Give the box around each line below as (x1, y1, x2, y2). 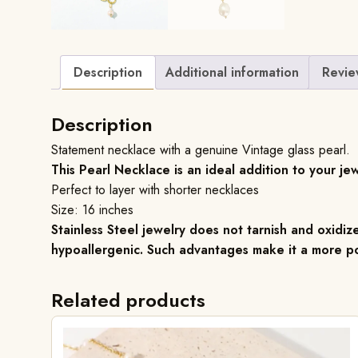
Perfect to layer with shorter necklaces (51, 181, 259, 200)
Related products (51, 286, 205, 315)
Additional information (165, 62, 299, 82)
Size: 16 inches (51, 201, 133, 220)
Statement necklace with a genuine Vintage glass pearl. (51, 141, 350, 160)
